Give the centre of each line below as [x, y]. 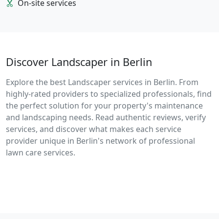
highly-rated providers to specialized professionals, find [109, 94]
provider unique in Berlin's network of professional [100, 141]
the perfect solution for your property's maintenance [104, 106]
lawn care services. [41, 153]
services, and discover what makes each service [94, 129]
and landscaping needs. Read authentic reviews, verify [106, 118]
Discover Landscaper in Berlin [79, 62]
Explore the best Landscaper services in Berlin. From [102, 82]
